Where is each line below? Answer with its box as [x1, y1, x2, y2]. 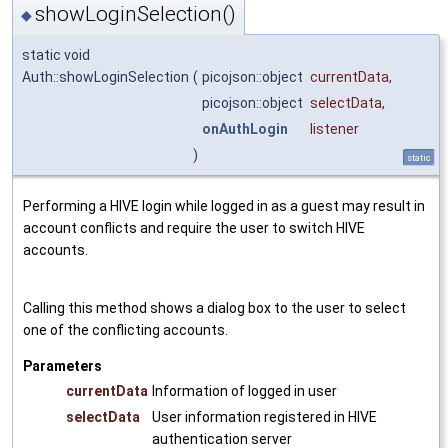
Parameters [23, 358, 102, 375]
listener [310, 121, 359, 138]
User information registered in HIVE [152, 409, 377, 426]
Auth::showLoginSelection [22, 69, 189, 86]
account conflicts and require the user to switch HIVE [23, 220, 365, 237]
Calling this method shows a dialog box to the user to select [23, 300, 406, 317]
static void [22, 47, 90, 64]
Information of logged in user [152, 383, 337, 400]
